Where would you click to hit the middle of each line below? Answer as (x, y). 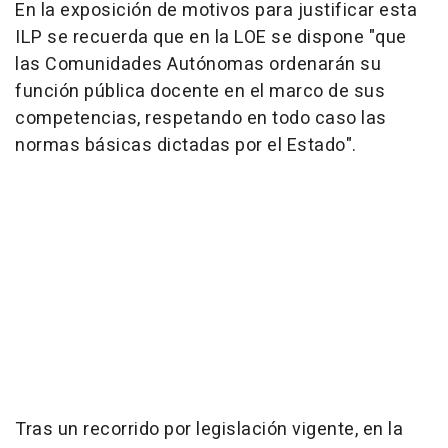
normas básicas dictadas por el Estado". (186, 145)
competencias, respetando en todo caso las (201, 118)
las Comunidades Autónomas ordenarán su (198, 64)
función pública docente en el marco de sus (200, 91)
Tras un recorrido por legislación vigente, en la (209, 429)
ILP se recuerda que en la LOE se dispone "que (211, 37)
